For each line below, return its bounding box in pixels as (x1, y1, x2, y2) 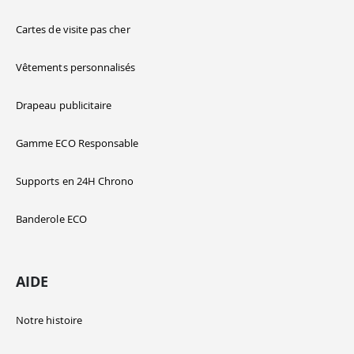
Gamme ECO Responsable (16, 136, 139, 151)
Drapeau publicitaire (16, 98, 112, 113)
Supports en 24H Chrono (16, 174, 134, 189)
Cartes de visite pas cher (16, 22, 130, 37)
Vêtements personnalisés (16, 60, 136, 75)
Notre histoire (16, 312, 82, 327)
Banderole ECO (16, 212, 87, 227)
